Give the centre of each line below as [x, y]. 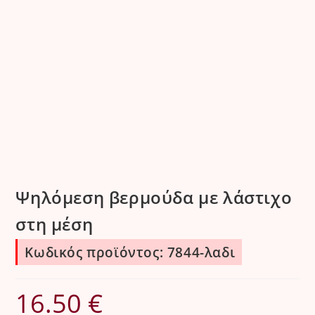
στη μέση [54, 224]
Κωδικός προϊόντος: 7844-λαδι [130, 252]
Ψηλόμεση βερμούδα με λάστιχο [154, 197]
